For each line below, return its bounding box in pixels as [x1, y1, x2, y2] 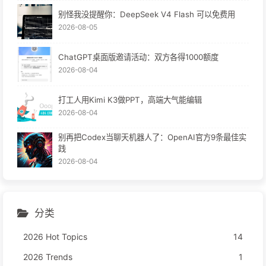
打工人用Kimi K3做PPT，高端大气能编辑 [58, 94, 202, 104]
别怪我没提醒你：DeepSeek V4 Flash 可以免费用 [58, 9, 235, 20]
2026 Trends [23, 252, 72, 262]
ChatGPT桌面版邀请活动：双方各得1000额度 [58, 52, 218, 62]
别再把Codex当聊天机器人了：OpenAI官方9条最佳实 [58, 132, 246, 142]
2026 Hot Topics [23, 232, 87, 242]
